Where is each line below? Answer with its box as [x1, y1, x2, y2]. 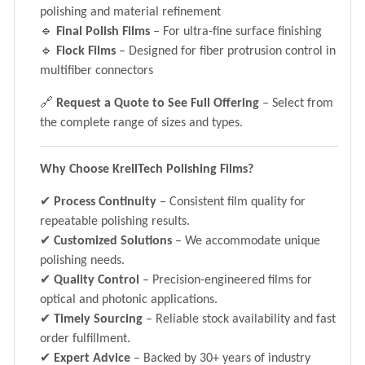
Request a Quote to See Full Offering [56, 96, 259, 110]
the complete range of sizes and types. [40, 116, 243, 130]
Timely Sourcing [54, 312, 143, 326]
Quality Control [54, 273, 139, 287]
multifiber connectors [40, 64, 153, 77]
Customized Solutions [54, 234, 172, 248]
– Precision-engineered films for [139, 273, 312, 287]
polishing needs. [40, 253, 125, 267]
